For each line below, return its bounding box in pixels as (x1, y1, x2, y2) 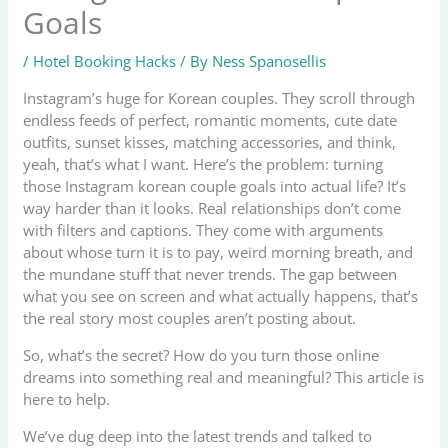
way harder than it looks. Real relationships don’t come (23, 197, 402, 218)
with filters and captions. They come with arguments (23, 219, 384, 240)
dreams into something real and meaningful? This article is (23, 366, 425, 387)
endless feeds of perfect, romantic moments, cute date (23, 109, 398, 130)
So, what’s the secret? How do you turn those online (23, 344, 380, 365)
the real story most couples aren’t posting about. (23, 307, 357, 328)
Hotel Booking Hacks (33, 50, 177, 71)
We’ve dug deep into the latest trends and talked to (23, 425, 373, 446)
